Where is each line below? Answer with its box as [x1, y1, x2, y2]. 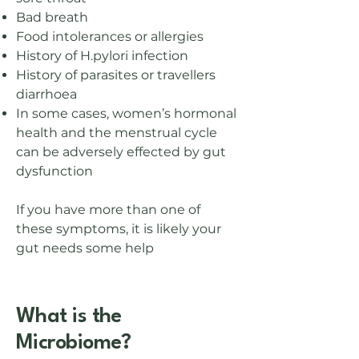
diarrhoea [16, 87, 77, 102]
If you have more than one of [16, 202, 200, 217]
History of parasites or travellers [16, 67, 216, 83]
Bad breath [16, 10, 88, 25]
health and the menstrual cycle [16, 125, 217, 140]
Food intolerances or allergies [16, 29, 204, 44]
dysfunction [16, 163, 93, 179]
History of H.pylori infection [16, 48, 188, 63]
